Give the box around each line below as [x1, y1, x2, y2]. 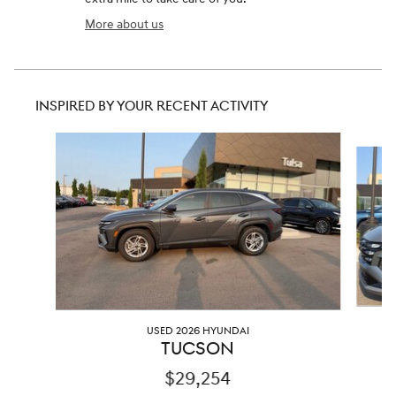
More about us [85, 16, 164, 32]
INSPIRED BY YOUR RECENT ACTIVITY [35, 97, 269, 115]
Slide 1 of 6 [13, 133, 71, 148]
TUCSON [161, 337, 235, 361]
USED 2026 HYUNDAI [146, 324, 249, 338]
